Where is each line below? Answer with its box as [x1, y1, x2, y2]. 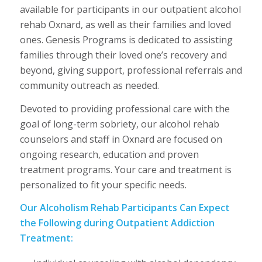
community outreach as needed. [19, 78, 159, 92]
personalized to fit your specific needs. [19, 178, 187, 191]
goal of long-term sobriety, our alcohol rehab [19, 117, 219, 130]
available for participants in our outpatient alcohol [19, 2, 241, 16]
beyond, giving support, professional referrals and [19, 63, 242, 77]
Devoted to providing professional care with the [19, 102, 230, 115]
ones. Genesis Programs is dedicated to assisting [19, 33, 233, 46]
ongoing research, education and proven [19, 147, 199, 161]
